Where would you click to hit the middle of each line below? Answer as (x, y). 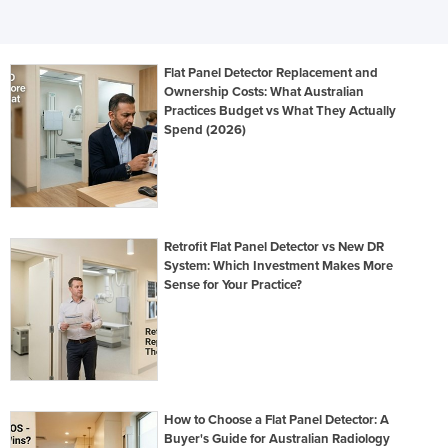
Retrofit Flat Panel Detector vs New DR (274, 246)
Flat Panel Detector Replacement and (271, 73)
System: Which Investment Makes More (279, 265)
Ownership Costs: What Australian (264, 92)
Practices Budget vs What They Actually (280, 111)
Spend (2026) (205, 130)
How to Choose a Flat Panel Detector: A (277, 419)
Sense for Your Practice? (233, 284)
